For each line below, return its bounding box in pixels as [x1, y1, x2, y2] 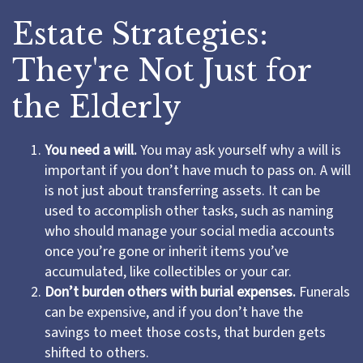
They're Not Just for [12, 53, 311, 89]
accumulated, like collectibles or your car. [45, 262, 292, 282]
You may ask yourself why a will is [137, 140, 341, 160]
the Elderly [12, 89, 181, 126]
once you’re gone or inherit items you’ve [45, 241, 288, 262]
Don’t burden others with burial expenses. [45, 282, 296, 302]
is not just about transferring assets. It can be [45, 181, 320, 201]
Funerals [296, 282, 350, 302]
